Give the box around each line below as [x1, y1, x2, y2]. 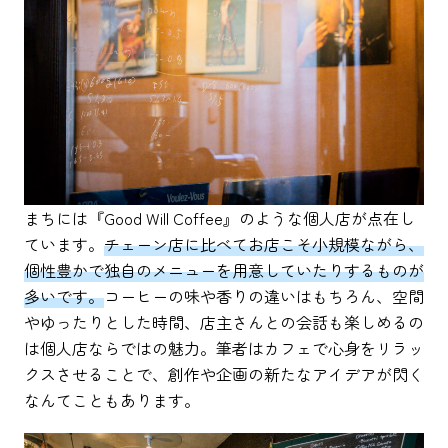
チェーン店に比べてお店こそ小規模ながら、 [104, 232, 424, 257]
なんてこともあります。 [24, 388, 200, 413]
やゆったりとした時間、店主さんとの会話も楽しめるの [24, 310, 424, 335]
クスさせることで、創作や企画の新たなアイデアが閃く [24, 362, 424, 387]
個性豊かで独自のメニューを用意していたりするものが [24, 258, 424, 283]
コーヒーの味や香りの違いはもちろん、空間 [104, 284, 424, 309]
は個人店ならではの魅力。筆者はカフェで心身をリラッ [24, 336, 424, 361]
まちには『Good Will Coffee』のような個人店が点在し [24, 206, 415, 231]
